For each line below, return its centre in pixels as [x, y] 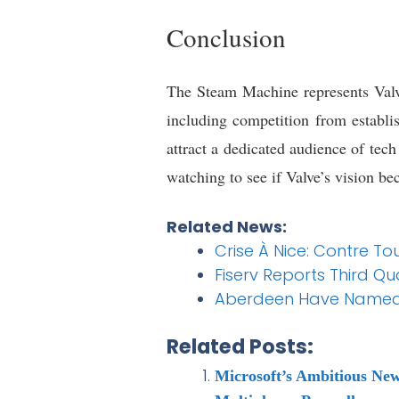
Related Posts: [240, 347]
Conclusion [226, 37]
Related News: [227, 227]
